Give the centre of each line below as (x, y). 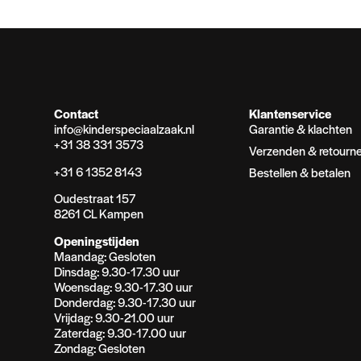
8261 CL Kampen (99, 214)
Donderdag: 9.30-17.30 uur (125, 301)
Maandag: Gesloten (105, 255)
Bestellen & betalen (300, 172)
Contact (77, 114)
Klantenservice (290, 114)
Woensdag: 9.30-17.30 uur (124, 286)
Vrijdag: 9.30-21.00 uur (114, 317)
